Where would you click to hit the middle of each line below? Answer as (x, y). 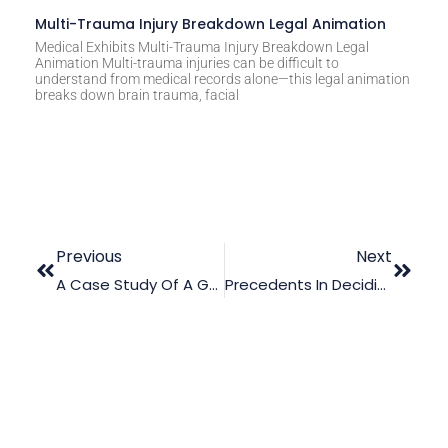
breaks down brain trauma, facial (137, 94)
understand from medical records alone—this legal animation (222, 78)
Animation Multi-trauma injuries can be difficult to (187, 62)
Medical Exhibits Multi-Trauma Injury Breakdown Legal (202, 46)
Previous (89, 256)
